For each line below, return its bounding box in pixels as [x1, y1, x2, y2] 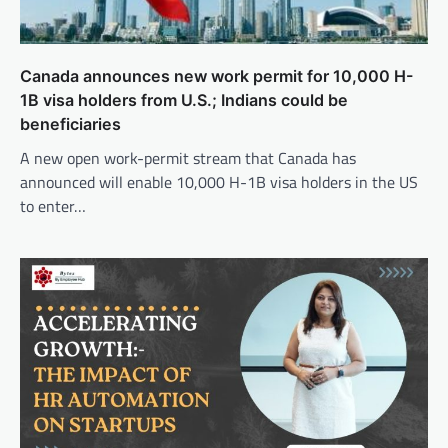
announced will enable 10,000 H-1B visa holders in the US [20, 169, 418, 194]
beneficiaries [20, 113, 121, 134]
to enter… [20, 193, 86, 218]
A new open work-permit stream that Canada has [20, 145, 356, 170]
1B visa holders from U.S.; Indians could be [20, 89, 348, 110]
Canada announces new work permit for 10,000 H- [20, 65, 413, 86]
